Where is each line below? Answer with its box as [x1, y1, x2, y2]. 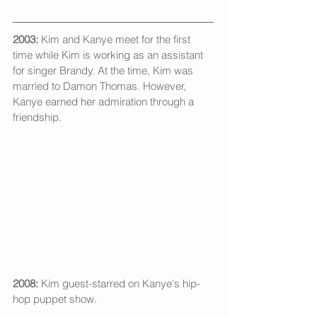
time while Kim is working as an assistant [13, 47, 206, 62]
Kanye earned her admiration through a [13, 94, 197, 108]
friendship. [13, 110, 64, 124]
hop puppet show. [13, 292, 100, 306]
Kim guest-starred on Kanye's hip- [38, 276, 200, 290]
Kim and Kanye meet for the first [38, 32, 193, 46]
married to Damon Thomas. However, [13, 79, 189, 93]
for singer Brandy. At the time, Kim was [13, 63, 196, 77]
